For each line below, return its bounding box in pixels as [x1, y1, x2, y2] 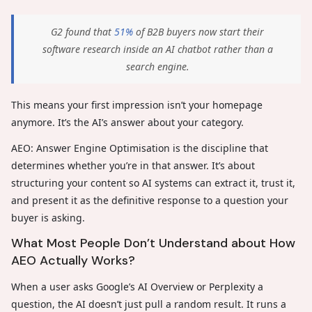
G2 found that [51, 25, 114, 38]
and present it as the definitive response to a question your [11, 194, 288, 207]
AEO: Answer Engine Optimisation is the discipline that [11, 141, 268, 155]
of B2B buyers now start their [133, 25, 264, 38]
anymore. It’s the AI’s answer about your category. [11, 116, 244, 129]
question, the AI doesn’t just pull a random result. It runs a [11, 297, 286, 311]
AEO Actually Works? [11, 252, 135, 269]
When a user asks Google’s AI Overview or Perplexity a [11, 280, 263, 293]
